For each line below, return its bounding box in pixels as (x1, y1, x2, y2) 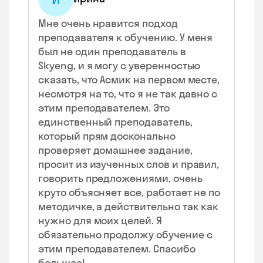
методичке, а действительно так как (38, 200, 219, 213)
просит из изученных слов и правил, (38, 157, 220, 171)
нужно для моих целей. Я (38, 214, 162, 227)
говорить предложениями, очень (38, 171, 203, 185)
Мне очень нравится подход (38, 16, 178, 30)
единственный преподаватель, (38, 115, 193, 129)
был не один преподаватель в (38, 45, 186, 58)
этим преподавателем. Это (38, 101, 170, 114)
